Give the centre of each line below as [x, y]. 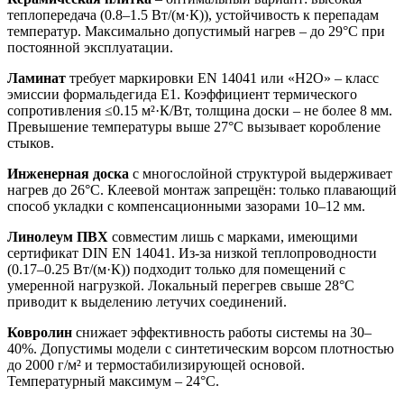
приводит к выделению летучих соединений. [147, 301]
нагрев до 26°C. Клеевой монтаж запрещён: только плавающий [202, 189]
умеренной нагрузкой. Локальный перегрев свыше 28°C [181, 285]
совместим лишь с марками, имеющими [233, 236]
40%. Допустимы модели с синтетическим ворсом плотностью [201, 348]
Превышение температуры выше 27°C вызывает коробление [194, 126]
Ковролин [40, 332]
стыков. [31, 142]
